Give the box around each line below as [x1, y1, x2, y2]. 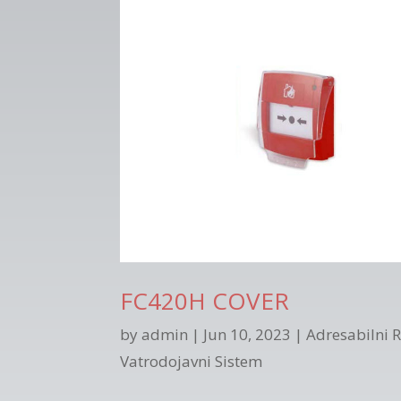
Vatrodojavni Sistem [120, 351, 263, 372]
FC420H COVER [120, 285, 290, 318]
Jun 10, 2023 [203, 324, 292, 346]
